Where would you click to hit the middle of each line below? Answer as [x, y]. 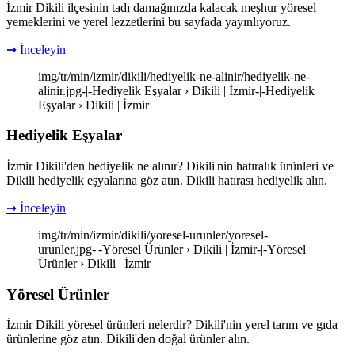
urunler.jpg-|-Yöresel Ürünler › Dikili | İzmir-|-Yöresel [172, 249]
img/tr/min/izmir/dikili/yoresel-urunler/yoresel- [153, 235]
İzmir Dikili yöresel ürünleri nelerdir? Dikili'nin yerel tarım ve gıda [172, 325]
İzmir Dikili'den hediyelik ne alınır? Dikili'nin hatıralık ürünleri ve [170, 166]
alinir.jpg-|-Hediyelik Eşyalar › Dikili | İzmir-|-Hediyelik [176, 90]
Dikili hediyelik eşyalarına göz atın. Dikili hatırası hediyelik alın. [167, 180]
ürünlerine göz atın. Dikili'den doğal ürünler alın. [128, 339]
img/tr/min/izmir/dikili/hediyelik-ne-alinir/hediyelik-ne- [174, 76]
